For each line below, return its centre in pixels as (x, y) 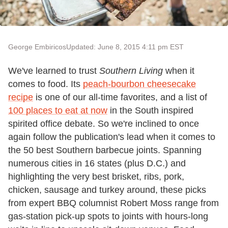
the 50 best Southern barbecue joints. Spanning (105, 150)
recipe (21, 97)
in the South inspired (150, 110)
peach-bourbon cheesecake (139, 84)
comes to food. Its (46, 84)
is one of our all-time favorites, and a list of (120, 97)
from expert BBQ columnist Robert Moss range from (113, 203)
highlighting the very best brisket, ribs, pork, (96, 176)
